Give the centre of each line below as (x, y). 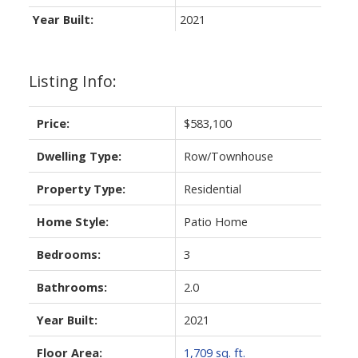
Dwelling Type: (79, 155)
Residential (212, 188)
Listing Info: (72, 81)
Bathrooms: (72, 286)
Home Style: (72, 221)
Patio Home (215, 221)
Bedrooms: (68, 254)
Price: (53, 123)
